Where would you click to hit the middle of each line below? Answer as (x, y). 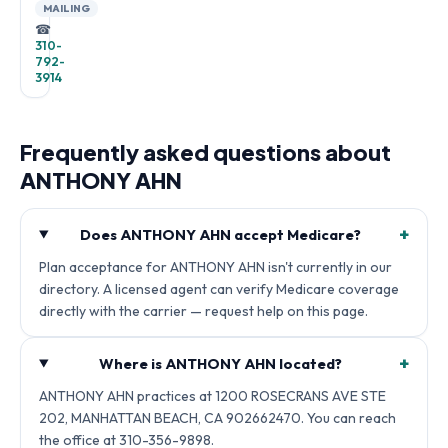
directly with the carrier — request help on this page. (203, 311)
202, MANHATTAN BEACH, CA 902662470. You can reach (217, 418)
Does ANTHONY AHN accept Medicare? (221, 234)
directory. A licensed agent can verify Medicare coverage (219, 289)
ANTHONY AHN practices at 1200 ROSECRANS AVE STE (212, 396)
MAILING (67, 8)
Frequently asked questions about (205, 152)
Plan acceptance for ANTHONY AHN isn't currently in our (215, 267)
